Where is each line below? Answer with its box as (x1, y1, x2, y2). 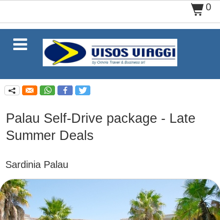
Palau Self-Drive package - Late (5, 110, 195, 126)
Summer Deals (5, 128, 94, 143)
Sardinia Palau (5, 159, 69, 170)
